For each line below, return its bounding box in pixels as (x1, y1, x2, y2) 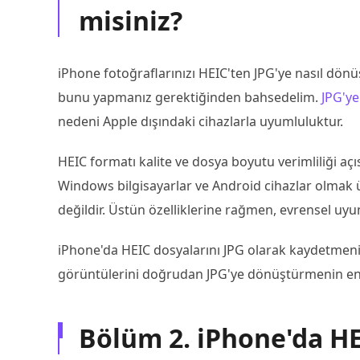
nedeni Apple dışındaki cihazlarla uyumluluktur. (58, 112, 343, 130)
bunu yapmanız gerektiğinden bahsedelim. (58, 88, 321, 106)
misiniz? (79, 3, 182, 38)
